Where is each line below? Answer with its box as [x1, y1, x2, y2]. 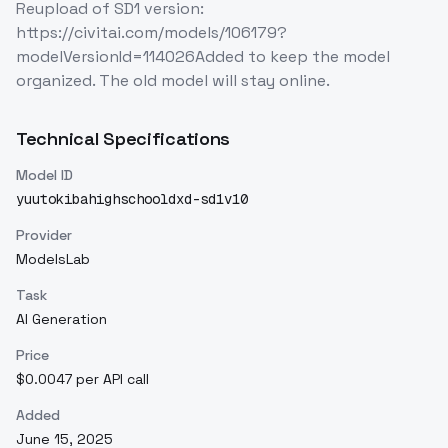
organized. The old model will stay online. [16, 70, 330, 91]
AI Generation [16, 310, 107, 328]
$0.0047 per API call [16, 370, 149, 388]
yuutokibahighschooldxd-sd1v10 [16, 190, 248, 208]
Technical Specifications [16, 127, 231, 150]
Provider [16, 226, 72, 244]
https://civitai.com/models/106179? [16, 22, 287, 43]
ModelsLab [16, 250, 90, 268]
